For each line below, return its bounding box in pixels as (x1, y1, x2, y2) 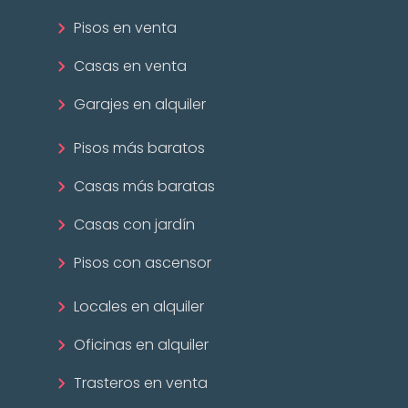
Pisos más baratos (74, 137, 205, 158)
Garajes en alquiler (74, 93, 206, 115)
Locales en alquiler (74, 295, 204, 317)
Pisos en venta (74, 16, 177, 38)
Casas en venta (74, 55, 187, 76)
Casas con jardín (74, 213, 195, 235)
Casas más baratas (74, 175, 215, 197)
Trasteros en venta (74, 372, 208, 393)
